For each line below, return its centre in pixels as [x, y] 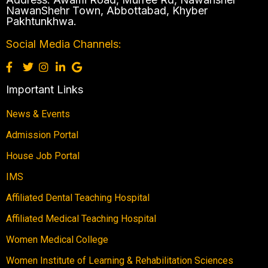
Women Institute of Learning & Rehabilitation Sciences [120, 261]
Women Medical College [57, 240]
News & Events [38, 114]
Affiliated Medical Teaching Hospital [81, 219]
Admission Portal [42, 135]
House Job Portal [43, 156]
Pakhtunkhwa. [41, 22]
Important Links [45, 90]
